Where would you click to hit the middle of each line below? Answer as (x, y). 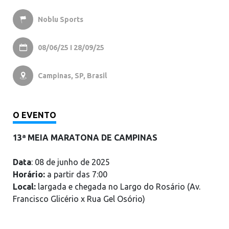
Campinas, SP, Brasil (72, 76)
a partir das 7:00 (77, 174)
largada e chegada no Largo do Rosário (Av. (118, 187)
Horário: (30, 174)
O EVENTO (35, 115)
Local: (24, 187)
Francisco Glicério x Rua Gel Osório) (79, 199)
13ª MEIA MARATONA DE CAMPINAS (85, 138)
